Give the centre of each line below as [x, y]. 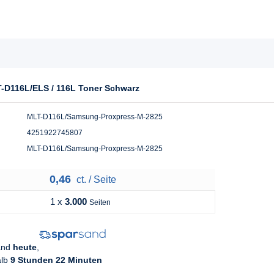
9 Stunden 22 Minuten [56, 260]
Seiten [100, 203]
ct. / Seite [95, 180]
